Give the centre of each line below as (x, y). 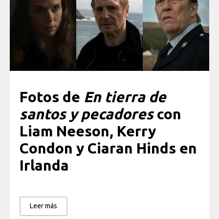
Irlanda (44, 165)
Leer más (44, 206)
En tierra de (125, 97)
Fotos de (52, 97)
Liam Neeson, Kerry (88, 131)
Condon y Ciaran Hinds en (108, 148)
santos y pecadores (87, 114)
